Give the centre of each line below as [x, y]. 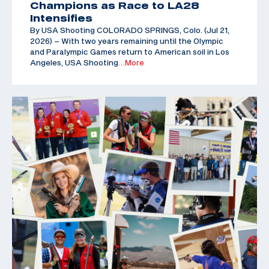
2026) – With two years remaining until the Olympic [127, 41]
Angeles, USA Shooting [74, 62]
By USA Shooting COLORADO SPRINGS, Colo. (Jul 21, [130, 30]
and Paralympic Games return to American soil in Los [130, 51]
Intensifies [61, 18]
